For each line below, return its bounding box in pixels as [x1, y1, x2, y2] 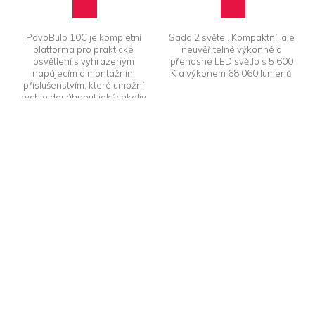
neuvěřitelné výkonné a [181, 43, 282, 55]
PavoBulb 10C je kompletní [25, 31, 141, 43]
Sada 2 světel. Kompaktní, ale [169, 31, 295, 43]
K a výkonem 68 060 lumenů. [170, 67, 293, 79]
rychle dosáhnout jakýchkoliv [20, 91, 146, 103]
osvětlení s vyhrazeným [32, 55, 134, 67]
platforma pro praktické [33, 43, 134, 55]
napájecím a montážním [32, 67, 135, 79]
